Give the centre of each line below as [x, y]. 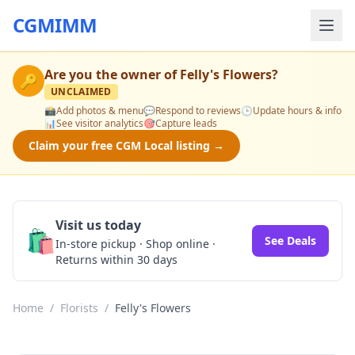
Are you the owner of [112, 74]
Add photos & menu [100, 111]
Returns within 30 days [116, 260]
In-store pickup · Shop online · [136, 244]
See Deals [290, 240]
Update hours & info [297, 111]
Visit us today [98, 225]
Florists [79, 308]
